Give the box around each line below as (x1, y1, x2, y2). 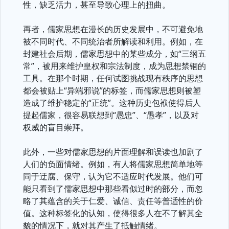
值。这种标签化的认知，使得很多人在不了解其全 (23, 208, 203, 219)
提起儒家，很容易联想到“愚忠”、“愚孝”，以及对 (23, 109, 199, 121)
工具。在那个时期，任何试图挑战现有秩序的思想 (23, 73, 203, 84)
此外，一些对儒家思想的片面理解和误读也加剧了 (23, 146, 203, 157)
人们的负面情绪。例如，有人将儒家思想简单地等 (23, 158, 203, 170)
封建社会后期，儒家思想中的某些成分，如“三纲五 (23, 48, 206, 59)
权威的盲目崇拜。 (23, 122, 88, 133)
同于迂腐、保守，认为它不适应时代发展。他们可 (23, 171, 203, 182)
